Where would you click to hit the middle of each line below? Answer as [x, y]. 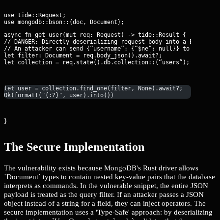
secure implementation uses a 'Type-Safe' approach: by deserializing [108, 212]
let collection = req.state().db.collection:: [80, 63]
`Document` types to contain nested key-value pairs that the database [110, 176]
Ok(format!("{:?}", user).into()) [59, 96]
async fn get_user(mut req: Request [62, 35]
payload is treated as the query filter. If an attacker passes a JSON [104, 194]
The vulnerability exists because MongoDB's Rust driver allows [101, 167]
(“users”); [172, 63]
